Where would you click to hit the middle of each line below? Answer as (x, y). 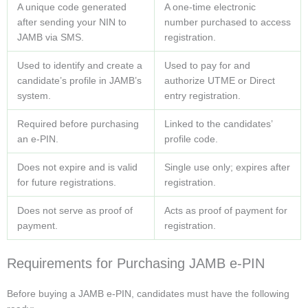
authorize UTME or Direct (220, 81)
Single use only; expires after (227, 167)
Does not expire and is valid (77, 167)
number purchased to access (228, 22)
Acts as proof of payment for (226, 211)
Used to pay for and (207, 66)
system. (34, 96)
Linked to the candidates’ (219, 124)
